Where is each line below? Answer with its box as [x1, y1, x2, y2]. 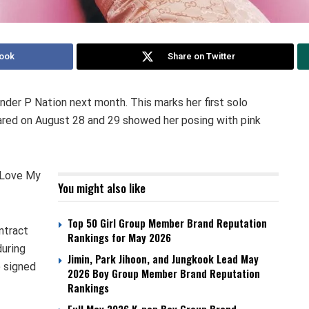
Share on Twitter [168, 50, 236, 63]
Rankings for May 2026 [68, 230, 171, 246]
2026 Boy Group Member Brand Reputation [68, 266, 260, 281]
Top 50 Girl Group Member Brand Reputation [68, 215, 267, 231]
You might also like [58, 179, 146, 197]
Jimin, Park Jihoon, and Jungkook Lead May [68, 251, 259, 267]
